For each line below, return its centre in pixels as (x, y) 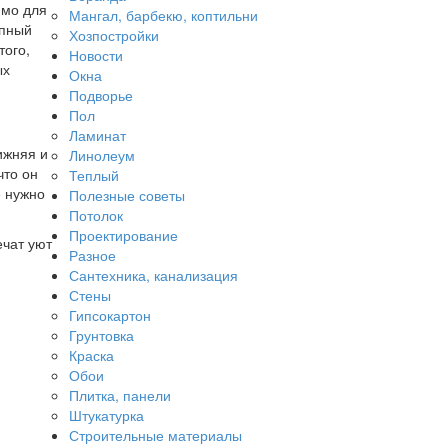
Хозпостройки (113, 34)
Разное (92, 254)
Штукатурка (106, 414)
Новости (95, 54)
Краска (91, 354)
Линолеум (101, 154)
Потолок (95, 214)
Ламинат (97, 134)
